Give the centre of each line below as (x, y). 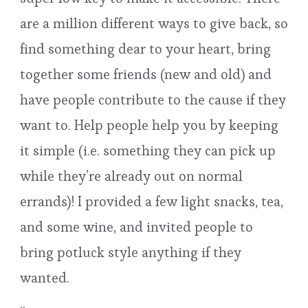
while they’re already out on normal (131, 176)
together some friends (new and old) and (146, 74)
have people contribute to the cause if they (153, 99)
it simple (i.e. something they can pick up (148, 150)
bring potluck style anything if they (131, 252)
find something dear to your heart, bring (145, 48)
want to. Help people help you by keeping (149, 125)
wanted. (45, 277)
